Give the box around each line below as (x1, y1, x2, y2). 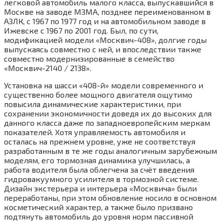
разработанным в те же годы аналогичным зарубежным (4, 146, 217, 155)
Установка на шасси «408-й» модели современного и (4, 80, 203, 90)
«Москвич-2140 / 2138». (4, 63, 91, 73)
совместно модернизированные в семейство (4, 53, 175, 63)
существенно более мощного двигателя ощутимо (4, 89, 192, 99)
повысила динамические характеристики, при (4, 99, 181, 109)
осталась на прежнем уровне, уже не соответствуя (4, 136, 195, 146)
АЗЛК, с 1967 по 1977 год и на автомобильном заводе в (4, 16, 206, 26)
